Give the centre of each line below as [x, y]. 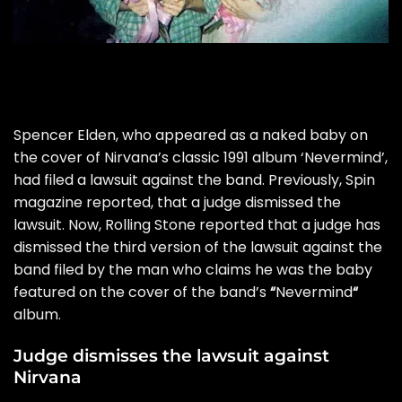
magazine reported [82, 203]
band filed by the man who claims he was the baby [193, 270]
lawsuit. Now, [59, 225]
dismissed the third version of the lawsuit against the [198, 248]
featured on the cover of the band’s [142, 293]
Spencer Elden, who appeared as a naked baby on [191, 135]
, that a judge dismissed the [246, 203]
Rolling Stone [150, 225]
